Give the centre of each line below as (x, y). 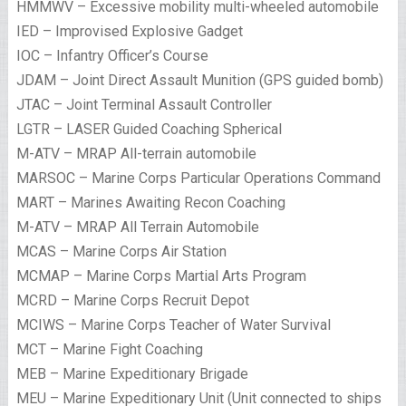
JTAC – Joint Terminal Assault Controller (144, 105)
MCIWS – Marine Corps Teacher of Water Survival (173, 325)
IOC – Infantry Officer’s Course (112, 56)
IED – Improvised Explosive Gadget (129, 32)
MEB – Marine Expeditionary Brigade (132, 374)
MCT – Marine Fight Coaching (109, 350)
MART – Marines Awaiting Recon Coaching (150, 203)
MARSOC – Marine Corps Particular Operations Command (198, 179)
